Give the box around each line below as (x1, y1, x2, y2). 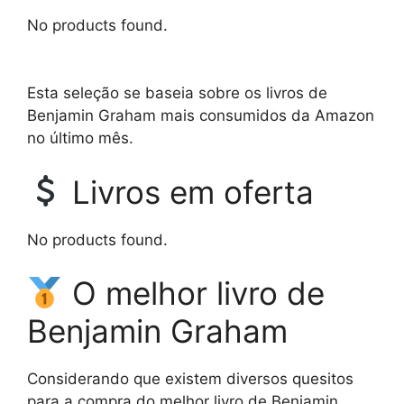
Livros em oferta (62, 172, 314, 211)
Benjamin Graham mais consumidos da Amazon (27, 106, 374, 125)
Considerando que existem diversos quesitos (27, 370, 353, 389)
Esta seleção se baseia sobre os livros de (27, 84, 327, 103)
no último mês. (27, 129, 133, 148)
